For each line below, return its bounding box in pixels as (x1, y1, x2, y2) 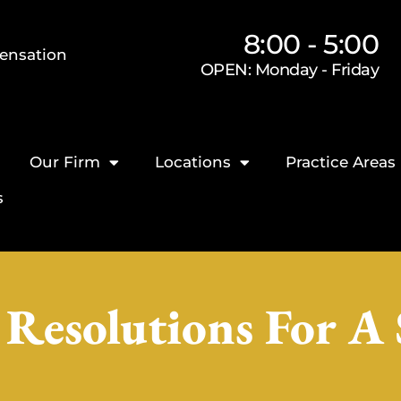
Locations (155, 153, 232, 171)
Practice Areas (286, 153, 397, 171)
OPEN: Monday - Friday (200, 59, 380, 80)
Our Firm (30, 153, 101, 171)
